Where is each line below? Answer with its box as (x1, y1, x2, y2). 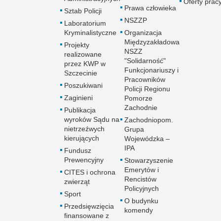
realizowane (64, 50, 102, 59)
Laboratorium (64, 19, 106, 28)
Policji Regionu (124, 85, 170, 93)
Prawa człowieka (124, 4, 176, 12)
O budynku (124, 197, 158, 205)
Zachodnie (124, 104, 157, 112)
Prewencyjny (64, 156, 104, 164)
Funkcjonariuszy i (124, 66, 179, 74)
